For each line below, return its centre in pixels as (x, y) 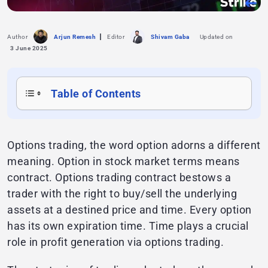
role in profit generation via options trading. (115, 242)
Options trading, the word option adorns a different (134, 145)
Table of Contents (96, 93)
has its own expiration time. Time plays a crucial (128, 226)
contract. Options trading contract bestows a (119, 178)
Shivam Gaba (170, 36)
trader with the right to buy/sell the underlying (122, 194)
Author (17, 36)
